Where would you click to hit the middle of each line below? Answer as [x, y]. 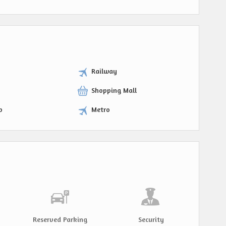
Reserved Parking [60, 219]
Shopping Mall [114, 90]
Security [151, 219]
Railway [104, 71]
